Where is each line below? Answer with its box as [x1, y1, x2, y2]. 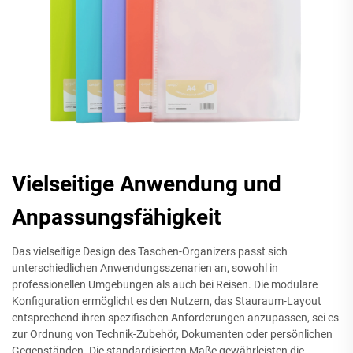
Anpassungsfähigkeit [12, 204, 221, 231]
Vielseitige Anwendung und [12, 171, 281, 198]
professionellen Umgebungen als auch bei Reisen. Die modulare [12, 278, 318, 292]
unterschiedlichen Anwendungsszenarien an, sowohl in [12, 262, 278, 275]
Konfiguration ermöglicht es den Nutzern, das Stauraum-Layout [12, 295, 321, 308]
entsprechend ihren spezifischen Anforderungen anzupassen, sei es [12, 311, 339, 325]
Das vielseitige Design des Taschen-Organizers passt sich [12, 245, 288, 258]
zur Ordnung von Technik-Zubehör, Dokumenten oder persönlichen [12, 328, 333, 341]
